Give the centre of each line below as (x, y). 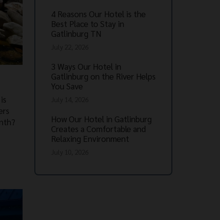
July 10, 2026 (69, 152)
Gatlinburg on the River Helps (103, 76)
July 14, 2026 (69, 99)
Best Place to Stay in (87, 24)
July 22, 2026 (69, 47)
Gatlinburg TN (76, 34)
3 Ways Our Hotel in (86, 67)
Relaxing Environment (90, 139)
